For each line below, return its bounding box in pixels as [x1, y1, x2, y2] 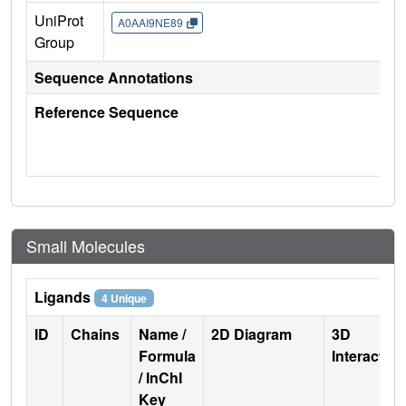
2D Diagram [211, 324, 292, 345]
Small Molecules [26, 234, 145, 258]
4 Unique [101, 290, 147, 307]
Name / [139, 324, 186, 345]
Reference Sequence [34, 101, 179, 123]
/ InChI [139, 367, 182, 389]
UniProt [34, 10, 83, 32]
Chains [71, 324, 123, 345]
